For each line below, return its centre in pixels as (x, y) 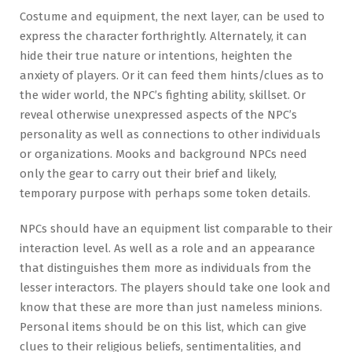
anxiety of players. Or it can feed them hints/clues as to (172, 76)
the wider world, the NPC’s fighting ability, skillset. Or (163, 95)
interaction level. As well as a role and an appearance (167, 249)
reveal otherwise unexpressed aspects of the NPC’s (158, 115)
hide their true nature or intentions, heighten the (156, 56)
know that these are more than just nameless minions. (171, 308)
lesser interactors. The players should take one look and (175, 288)
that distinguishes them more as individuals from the (165, 268)
